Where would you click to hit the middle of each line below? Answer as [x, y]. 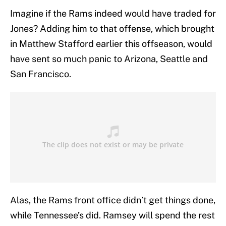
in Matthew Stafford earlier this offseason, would [111, 44]
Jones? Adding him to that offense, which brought [112, 29]
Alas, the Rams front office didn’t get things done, [113, 200]
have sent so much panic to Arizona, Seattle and [109, 59]
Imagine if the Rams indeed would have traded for [113, 14]
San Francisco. [41, 74]
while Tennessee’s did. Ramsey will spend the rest [112, 215]
